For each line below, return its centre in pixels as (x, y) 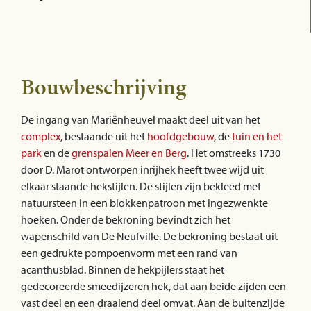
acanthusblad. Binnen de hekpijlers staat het (123, 269)
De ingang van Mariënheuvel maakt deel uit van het (141, 119)
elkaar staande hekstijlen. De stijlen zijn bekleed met (141, 186)
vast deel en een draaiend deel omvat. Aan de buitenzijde (153, 302)
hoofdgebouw (180, 136)
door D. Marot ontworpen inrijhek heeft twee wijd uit (142, 169)
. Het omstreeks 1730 (234, 152)
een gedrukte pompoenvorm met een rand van (129, 252)
